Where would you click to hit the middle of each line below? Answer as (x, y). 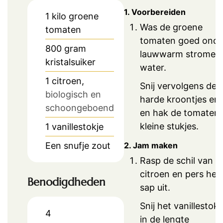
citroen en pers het (180, 174)
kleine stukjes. (169, 126)
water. (153, 67)
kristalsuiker (70, 62)
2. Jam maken (151, 145)
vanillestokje (78, 127)
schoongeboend (80, 108)
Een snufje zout (78, 146)
